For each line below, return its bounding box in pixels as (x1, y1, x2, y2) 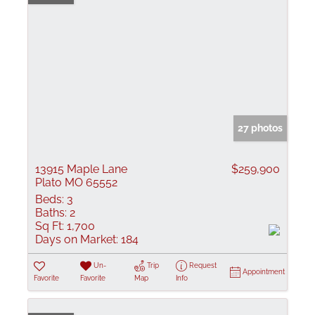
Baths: (35, 206, 67, 219)
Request (188, 262, 217, 269)
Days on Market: (35, 233, 118, 246)
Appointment (243, 268, 285, 276)
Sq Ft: (35, 219, 64, 233)
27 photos (238, 122, 283, 134)
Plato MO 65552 (35, 176, 117, 189)
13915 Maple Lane (35, 162, 127, 176)
